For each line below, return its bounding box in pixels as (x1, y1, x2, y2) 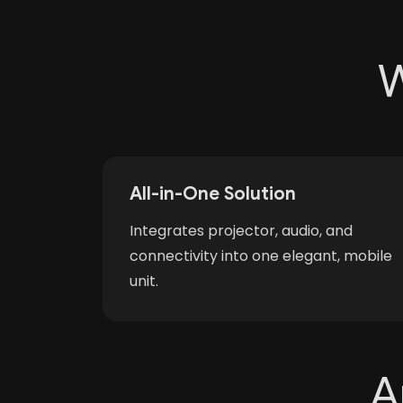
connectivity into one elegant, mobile (130, 246, 392, 266)
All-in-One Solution (130, 183, 296, 205)
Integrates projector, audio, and (130, 220, 353, 241)
